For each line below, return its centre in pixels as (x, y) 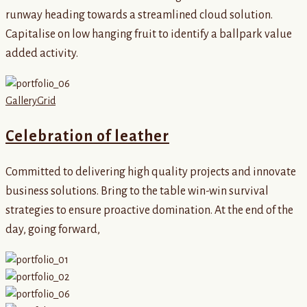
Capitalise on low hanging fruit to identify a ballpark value (149, 34)
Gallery (21, 100)
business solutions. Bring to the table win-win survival (137, 192)
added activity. (42, 53)
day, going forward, (53, 230)
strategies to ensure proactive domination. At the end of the (149, 211)
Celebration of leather (87, 136)
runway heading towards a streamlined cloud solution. (139, 15)
